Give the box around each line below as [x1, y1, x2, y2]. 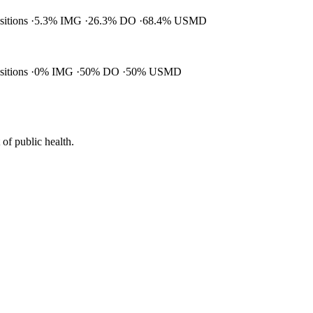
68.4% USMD [143, 15, 207, 27]
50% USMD [126, 66, 182, 78]
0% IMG [34, 66, 76, 78]
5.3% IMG [34, 15, 85, 27]
